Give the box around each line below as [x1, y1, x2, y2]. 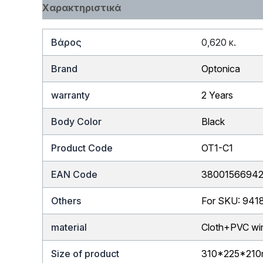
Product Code [51, 141, 113, 154]
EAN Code [51, 168, 98, 180]
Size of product [51, 247, 120, 259]
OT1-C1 [201, 141, 234, 154]
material [51, 221, 87, 233]
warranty [51, 89, 90, 101]
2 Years [201, 89, 234, 101]
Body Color [51, 115, 102, 127]
